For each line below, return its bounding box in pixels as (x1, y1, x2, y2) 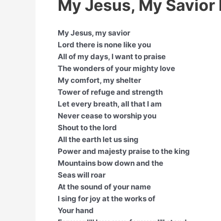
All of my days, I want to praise (58, 52, 166, 61)
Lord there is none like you (58, 40, 151, 49)
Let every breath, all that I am (58, 99, 162, 109)
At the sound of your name (58, 182, 151, 191)
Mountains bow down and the (58, 158, 163, 168)
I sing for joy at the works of (58, 194, 155, 203)
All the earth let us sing (58, 135, 139, 144)
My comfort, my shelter (58, 75, 141, 85)
